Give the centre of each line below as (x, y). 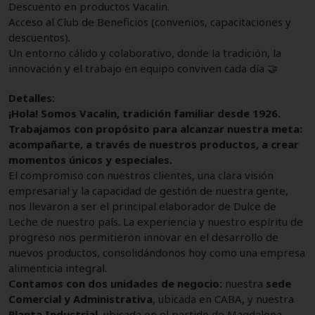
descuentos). (39, 37)
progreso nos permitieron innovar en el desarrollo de (143, 237)
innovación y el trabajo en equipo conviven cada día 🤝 (143, 68)
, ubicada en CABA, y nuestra (223, 298)
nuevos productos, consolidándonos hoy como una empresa (157, 252)
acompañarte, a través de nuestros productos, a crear (154, 144)
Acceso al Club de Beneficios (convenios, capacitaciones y (150, 21)
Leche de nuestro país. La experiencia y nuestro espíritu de (156, 221)
